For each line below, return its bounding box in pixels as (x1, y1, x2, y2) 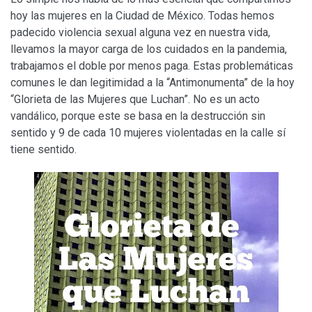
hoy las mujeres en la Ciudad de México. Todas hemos (10, 8, 274, 22)
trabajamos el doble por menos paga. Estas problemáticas (10, 58, 293, 72)
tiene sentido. (10, 142, 77, 156)
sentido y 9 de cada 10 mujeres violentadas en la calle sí (10, 125, 286, 139)
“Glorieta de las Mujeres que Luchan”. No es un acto (10, 92, 260, 106)
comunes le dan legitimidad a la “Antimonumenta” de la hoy (10, 75, 295, 89)
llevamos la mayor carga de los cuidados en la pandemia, (10, 42, 287, 56)
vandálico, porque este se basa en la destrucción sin (10, 109, 265, 123)
